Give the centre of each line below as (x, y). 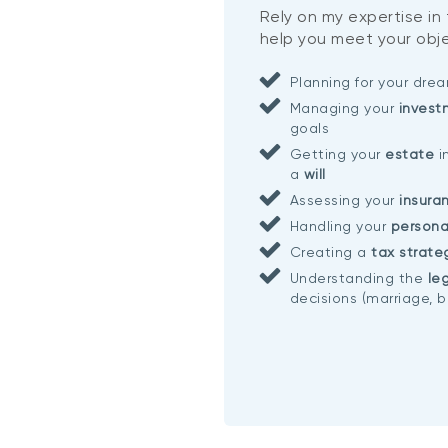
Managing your (342, 107)
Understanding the (356, 277)
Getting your (335, 153)
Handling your (340, 225)
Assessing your (342, 199)
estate (409, 153)
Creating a (330, 251)
